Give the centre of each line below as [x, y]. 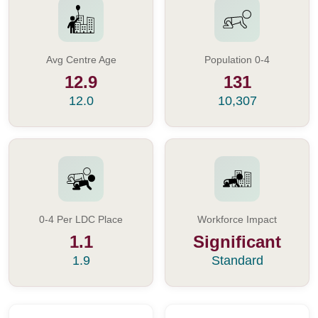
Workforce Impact [237, 220]
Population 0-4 [237, 60]
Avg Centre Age [81, 60]
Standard [237, 261]
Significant [237, 242]
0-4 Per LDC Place [81, 220]
